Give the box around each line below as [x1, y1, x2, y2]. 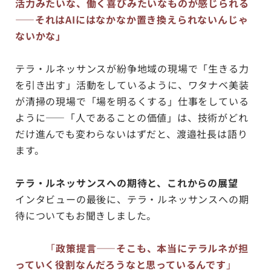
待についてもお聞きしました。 [15, 207, 157, 223]
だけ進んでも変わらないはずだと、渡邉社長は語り [15, 126, 248, 141]
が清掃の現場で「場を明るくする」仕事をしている [15, 93, 249, 108]
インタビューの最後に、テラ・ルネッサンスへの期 [15, 191, 249, 206]
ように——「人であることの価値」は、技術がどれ [15, 109, 249, 125]
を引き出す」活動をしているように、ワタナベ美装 [15, 77, 249, 92]
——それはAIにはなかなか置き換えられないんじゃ [15, 11, 249, 27]
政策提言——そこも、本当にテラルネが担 [56, 240, 249, 255]
